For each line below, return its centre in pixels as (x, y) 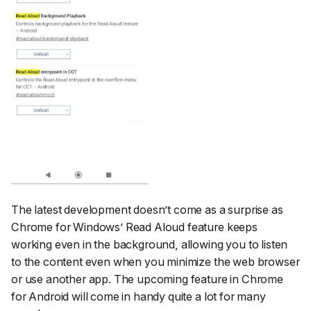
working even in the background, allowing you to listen (150, 244)
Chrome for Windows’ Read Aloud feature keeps (134, 227)
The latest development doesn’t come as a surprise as (147, 209)
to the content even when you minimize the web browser (155, 261)
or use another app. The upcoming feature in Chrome (147, 279)
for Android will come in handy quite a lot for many (138, 296)
